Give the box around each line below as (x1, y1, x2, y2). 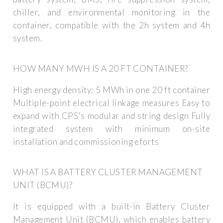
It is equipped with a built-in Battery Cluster (13, 201, 210, 212)
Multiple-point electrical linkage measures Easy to (13, 97, 210, 108)
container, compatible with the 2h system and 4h (13, 19, 210, 30)
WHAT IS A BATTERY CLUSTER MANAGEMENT (13, 166, 203, 177)
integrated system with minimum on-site (13, 123, 210, 134)
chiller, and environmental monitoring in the (13, 6, 210, 17)
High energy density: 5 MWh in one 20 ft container (13, 84, 210, 95)
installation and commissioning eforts (13, 136, 159, 147)
